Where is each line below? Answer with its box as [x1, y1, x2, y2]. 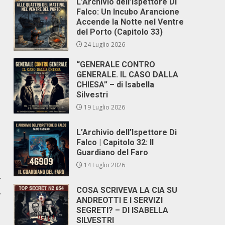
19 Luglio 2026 [82, 103, 126, 111]
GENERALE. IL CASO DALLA [76, 70, 179, 79]
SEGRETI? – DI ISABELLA [76, 205, 169, 215]
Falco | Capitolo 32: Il [76, 138, 154, 147]
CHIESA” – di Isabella [76, 80, 155, 89]
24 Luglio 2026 [82, 40, 126, 49]
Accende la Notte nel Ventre [76, 17, 184, 27]
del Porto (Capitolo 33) [76, 27, 163, 37]
